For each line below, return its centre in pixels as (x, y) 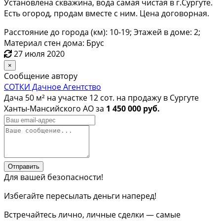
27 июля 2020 (39, 54)
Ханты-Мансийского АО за (55, 108)
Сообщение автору (41, 76)
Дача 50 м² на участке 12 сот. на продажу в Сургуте (101, 97)
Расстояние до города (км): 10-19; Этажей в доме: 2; (102, 32)
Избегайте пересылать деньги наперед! (80, 196)
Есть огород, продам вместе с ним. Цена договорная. (107, 13)
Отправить (24, 166)
